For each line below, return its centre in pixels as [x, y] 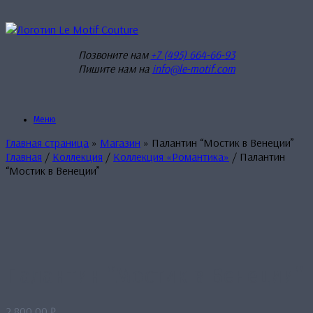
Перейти [25, 12]
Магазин [120, 143]
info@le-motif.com [194, 68]
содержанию [36, 40]
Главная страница [47, 143]
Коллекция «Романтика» [171, 156]
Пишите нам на [115, 68]
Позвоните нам [114, 54]
